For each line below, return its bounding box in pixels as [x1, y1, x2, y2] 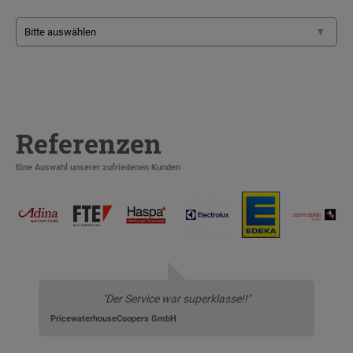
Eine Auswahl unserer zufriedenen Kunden [16, 162, 180, 173]
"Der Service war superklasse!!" [102, 292, 251, 305]
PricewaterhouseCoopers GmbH [50, 313, 176, 324]
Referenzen [16, 126, 162, 162]
